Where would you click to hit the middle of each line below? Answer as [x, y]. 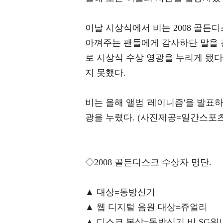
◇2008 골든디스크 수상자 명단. [148, 163]
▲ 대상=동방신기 [120, 192]
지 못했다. [106, 73]
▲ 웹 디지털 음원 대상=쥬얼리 [146, 207]
